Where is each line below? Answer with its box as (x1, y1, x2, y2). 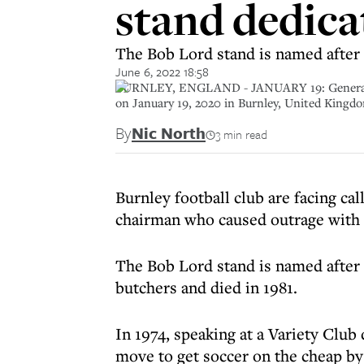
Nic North (132, 121, 206, 145)
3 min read (215, 125, 267, 143)
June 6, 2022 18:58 (115, 63, 209, 80)
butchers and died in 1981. (115, 276, 297, 298)
